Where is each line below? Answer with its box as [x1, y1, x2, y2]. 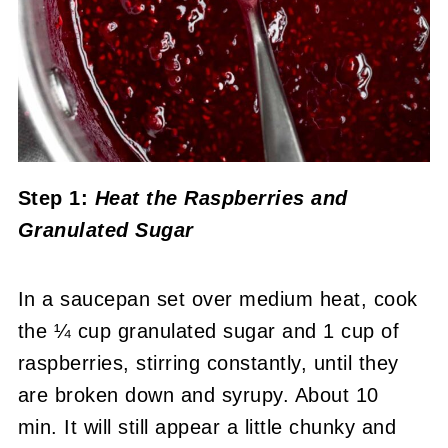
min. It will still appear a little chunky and [17, 416, 397, 439]
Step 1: [17, 187, 95, 210]
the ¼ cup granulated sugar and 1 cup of [17, 320, 400, 343]
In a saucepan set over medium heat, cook [17, 288, 418, 311]
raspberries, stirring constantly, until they [17, 352, 399, 375]
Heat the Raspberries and [94, 187, 348, 210]
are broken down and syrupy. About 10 [17, 384, 379, 407]
